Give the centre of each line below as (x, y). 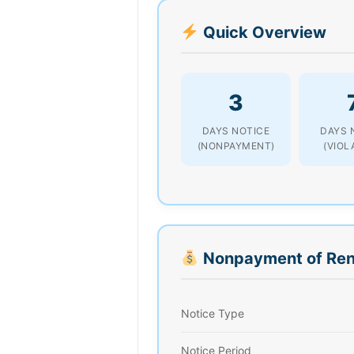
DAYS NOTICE (236, 130)
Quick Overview (262, 32)
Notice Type (213, 313)
